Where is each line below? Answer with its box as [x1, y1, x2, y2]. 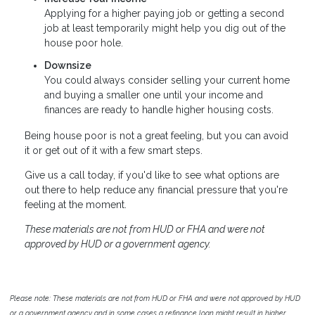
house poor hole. [44, 37, 123, 49]
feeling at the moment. [25, 199, 127, 211]
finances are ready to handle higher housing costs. [44, 103, 274, 115]
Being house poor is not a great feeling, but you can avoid [25, 130, 288, 142]
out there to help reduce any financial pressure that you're [25, 184, 288, 196]
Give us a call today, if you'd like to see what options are [25, 169, 279, 181]
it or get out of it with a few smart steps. [25, 145, 202, 157]
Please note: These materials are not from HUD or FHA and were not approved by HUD [10, 294, 300, 303]
